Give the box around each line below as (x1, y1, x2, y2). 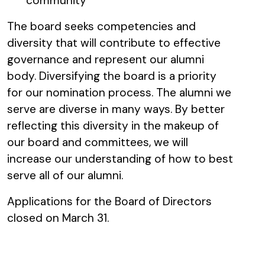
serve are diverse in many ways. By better (7, 101, 225, 117)
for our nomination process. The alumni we (7, 85, 231, 100)
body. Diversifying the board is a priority (7, 68, 216, 83)
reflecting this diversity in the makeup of (7, 118, 219, 133)
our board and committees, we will (7, 134, 188, 150)
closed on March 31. (7, 210, 109, 225)
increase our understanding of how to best (7, 151, 233, 166)
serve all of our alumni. (7, 167, 123, 183)
